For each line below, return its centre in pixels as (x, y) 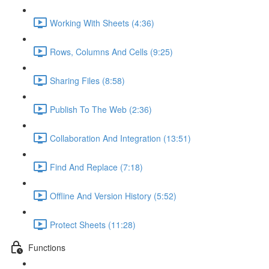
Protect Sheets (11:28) (93, 224)
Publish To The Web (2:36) (101, 109)
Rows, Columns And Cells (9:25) (111, 51)
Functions (47, 247)
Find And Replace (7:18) (96, 167)
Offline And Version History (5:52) (113, 195)
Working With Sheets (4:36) (102, 23)
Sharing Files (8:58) (87, 80)
